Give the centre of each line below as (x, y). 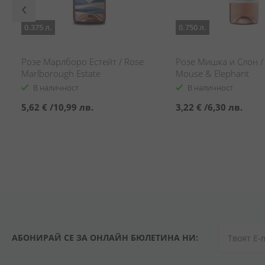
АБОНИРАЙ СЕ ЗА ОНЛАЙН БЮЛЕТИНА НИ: (105, 237)
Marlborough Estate (61, 73)
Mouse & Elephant (212, 73)
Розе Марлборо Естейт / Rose (83, 62)
